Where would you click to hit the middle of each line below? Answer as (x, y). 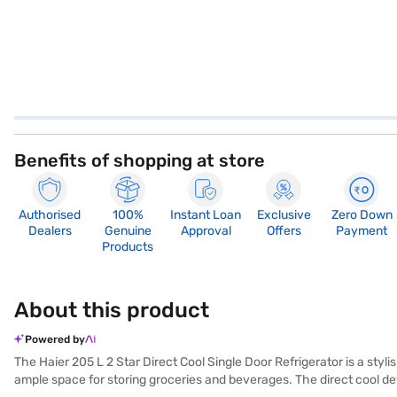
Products (128, 247)
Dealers (50, 231)
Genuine (128, 231)
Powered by (55, 339)
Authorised (50, 215)
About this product (112, 310)
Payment (362, 231)
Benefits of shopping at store (140, 160)
